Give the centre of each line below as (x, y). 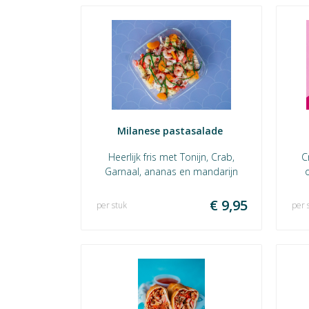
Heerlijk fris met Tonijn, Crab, (171, 157)
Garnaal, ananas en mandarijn (171, 171)
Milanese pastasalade (171, 131)
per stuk (112, 205)
